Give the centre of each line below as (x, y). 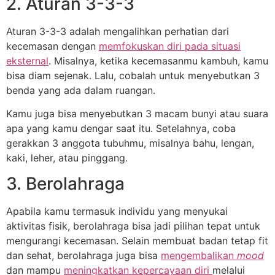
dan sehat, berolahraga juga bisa (83, 256)
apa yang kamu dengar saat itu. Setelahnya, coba (121, 128)
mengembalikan (199, 256)
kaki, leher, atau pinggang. (67, 157)
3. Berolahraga (65, 184)
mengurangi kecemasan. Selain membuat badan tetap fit (137, 241)
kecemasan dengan (52, 46)
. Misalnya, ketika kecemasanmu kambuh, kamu (158, 60)
